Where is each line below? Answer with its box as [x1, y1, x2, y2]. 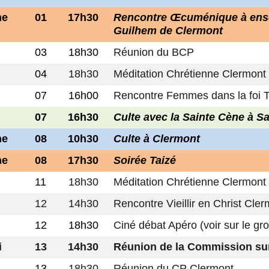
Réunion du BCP [113, 46, 194, 58]
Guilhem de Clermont [113, 25, 223, 37]
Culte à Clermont [113, 133, 200, 145]
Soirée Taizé [113, 154, 176, 166]
